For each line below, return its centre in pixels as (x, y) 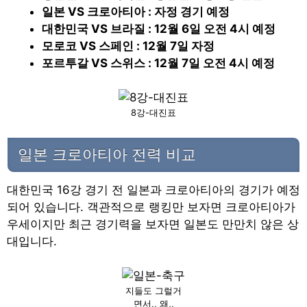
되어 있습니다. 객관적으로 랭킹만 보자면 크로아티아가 (151, 207)
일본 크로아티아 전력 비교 (107, 154)
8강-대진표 (153, 113)
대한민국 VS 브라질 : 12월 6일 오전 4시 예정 (159, 28)
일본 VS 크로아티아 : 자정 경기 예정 (136, 11)
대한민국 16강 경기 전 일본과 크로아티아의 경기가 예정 (153, 189)
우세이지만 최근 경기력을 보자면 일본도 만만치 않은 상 (153, 224)
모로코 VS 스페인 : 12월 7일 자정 (128, 46)
